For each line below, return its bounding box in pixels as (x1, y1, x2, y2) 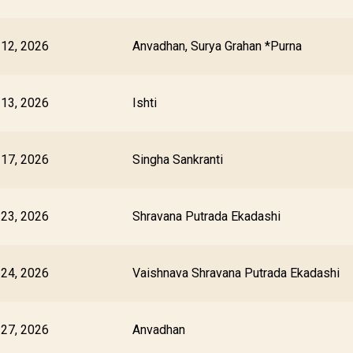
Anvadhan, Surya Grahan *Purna (132, 39, 302, 54)
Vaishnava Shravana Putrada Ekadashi (132, 266, 340, 281)
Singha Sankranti (132, 152, 223, 167)
